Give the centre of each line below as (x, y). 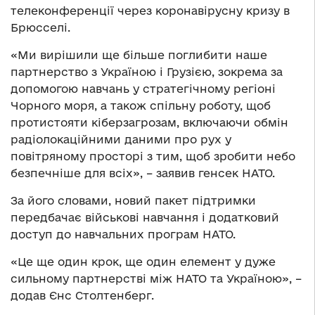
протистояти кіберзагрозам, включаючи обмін (149, 123)
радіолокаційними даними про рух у (121, 140)
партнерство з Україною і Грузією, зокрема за (147, 72)
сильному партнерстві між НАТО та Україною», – (156, 279)
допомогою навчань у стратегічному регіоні (143, 89)
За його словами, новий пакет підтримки (133, 201)
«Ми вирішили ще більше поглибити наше (139, 55)
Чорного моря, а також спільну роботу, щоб (141, 106)
